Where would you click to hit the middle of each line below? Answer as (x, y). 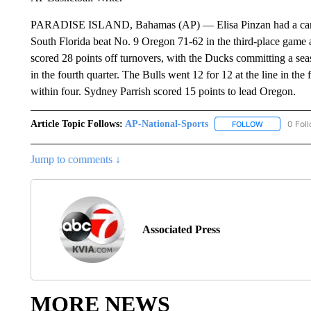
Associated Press (181, 229)
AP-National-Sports (166, 124)
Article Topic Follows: (76, 124)
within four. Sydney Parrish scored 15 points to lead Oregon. (163, 91)
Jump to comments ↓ (75, 159)
